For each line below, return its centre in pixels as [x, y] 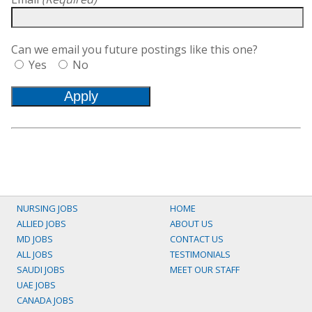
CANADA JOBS [45, 301]
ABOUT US [192, 224]
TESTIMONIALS [200, 255]
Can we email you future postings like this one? [134, 50]
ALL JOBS [35, 255]
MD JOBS [35, 239]
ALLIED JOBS [41, 224]
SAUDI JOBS [41, 270]
